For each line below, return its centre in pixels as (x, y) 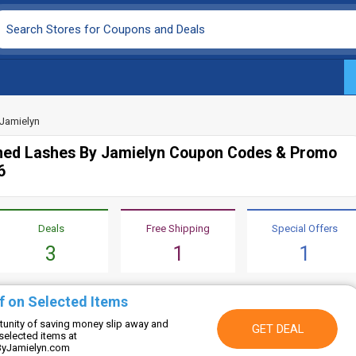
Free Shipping (178, 228)
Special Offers (304, 228)
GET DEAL (277, 329)
